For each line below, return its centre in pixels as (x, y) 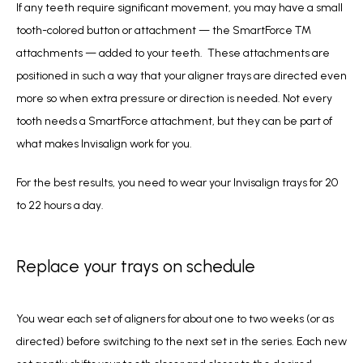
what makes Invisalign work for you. (104, 143)
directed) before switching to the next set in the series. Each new (181, 342)
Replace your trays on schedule (136, 266)
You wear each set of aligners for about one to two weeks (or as (175, 319)
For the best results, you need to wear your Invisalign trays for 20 (177, 182)
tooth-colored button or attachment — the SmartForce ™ (164, 30)
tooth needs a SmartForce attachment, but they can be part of (174, 121)
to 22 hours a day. (61, 205)
